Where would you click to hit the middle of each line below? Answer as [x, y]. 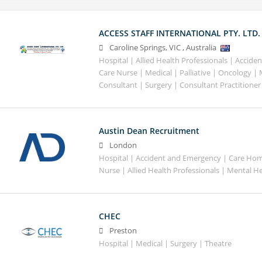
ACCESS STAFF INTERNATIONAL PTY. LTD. [179, 33]
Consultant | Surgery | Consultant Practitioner [180, 85]
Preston [123, 231]
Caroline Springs [137, 47]
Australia [201, 47]
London [123, 145]
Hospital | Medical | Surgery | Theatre [165, 244]
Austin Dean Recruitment [149, 130]
